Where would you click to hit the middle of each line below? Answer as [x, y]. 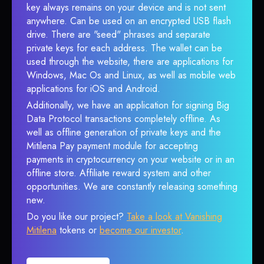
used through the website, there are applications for [130, 62]
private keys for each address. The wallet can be [124, 48]
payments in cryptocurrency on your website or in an [131, 159]
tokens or [78, 230]
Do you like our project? [77, 217]
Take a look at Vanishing [174, 217]
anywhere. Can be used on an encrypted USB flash [129, 21]
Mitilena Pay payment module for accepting [112, 146]
